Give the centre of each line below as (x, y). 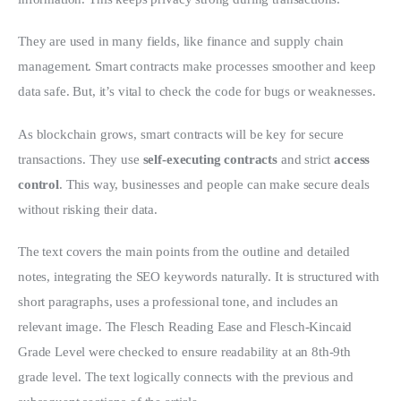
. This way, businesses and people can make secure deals (216, 184)
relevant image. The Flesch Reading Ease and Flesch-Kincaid (187, 327)
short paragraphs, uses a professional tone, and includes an (180, 302)
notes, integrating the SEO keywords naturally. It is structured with (200, 277)
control (38, 184)
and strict (306, 159)
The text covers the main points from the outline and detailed (186, 252)
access (354, 159)
